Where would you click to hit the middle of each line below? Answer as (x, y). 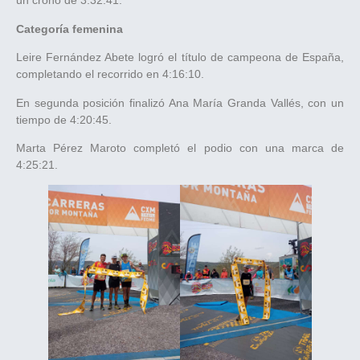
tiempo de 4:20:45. (64, 119)
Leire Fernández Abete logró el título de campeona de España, (180, 57)
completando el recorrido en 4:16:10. (110, 74)
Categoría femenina (70, 29)
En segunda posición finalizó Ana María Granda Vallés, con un (180, 102)
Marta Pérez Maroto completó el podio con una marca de (180, 148)
